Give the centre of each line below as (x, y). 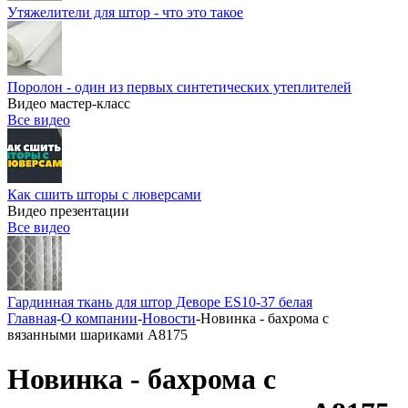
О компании (99, 318)
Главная (32, 318)
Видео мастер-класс (69, 103)
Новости (169, 318)
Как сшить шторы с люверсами (104, 194)
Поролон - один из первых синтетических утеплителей (179, 87)
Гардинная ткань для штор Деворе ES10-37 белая (160, 302)
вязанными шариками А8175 (97, 335)
